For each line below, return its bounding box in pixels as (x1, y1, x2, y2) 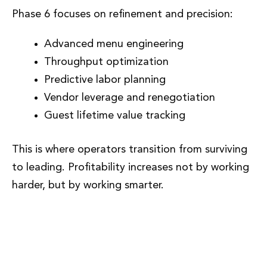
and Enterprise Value (12, 238, 158, 254)
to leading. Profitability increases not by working (12, 162, 249, 173)
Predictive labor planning (44, 74, 166, 85)
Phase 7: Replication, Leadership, (12, 219, 243, 235)
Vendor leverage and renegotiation (44, 92, 215, 103)
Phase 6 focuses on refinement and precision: (12, 8, 233, 20)
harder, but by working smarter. (12, 179, 164, 191)
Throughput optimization (44, 56, 169, 67)
